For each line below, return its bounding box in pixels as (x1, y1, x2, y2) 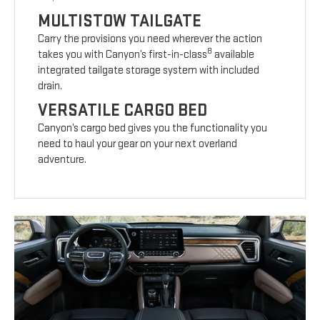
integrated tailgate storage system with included (38, 63, 260, 77)
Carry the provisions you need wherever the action (38, 31, 263, 46)
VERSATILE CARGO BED (38, 99, 208, 121)
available (212, 47, 255, 61)
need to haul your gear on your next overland (38, 136, 238, 151)
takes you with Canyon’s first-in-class (38, 47, 208, 61)
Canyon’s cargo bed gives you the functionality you (38, 121, 268, 135)
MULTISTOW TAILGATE (38, 10, 202, 31)
